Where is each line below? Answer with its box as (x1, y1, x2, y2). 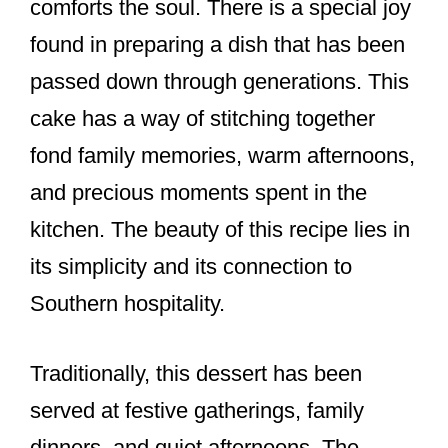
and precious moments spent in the (30, 180, 367, 206)
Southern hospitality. (30, 291, 225, 317)
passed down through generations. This (30, 69, 409, 95)
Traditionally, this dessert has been (30, 361, 362, 387)
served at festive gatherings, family (30, 398, 364, 424)
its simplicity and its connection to (30, 254, 352, 280)
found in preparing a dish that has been (30, 32, 405, 58)
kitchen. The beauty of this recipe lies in (30, 217, 410, 243)
